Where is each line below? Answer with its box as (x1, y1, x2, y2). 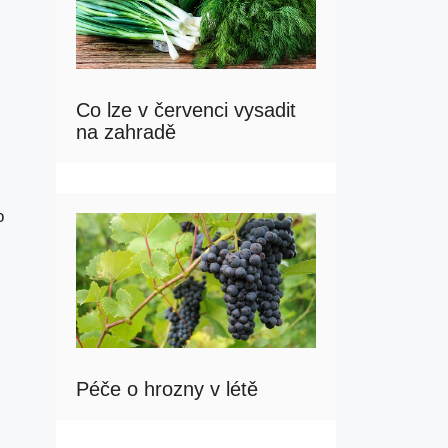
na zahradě (76, 120, 176, 143)
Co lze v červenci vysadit (76, 98, 296, 121)
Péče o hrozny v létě (76, 378, 258, 401)
